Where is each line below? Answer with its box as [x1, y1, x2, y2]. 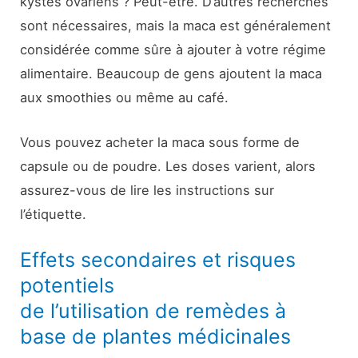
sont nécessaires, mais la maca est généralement [20, 17, 332, 34]
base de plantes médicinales [20, 324, 292, 349]
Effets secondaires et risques [20, 248, 296, 272]
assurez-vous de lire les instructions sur [20, 182, 275, 199]
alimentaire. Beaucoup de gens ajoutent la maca [20, 65, 323, 82]
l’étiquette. [20, 206, 87, 223]
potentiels [20, 273, 115, 298]
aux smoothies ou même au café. [20, 89, 229, 105]
